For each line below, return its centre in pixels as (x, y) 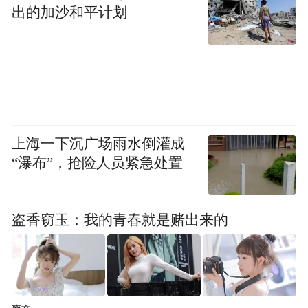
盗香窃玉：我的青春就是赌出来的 (120, 220)
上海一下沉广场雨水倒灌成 (99, 143)
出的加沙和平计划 (70, 13)
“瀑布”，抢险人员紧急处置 (98, 163)
